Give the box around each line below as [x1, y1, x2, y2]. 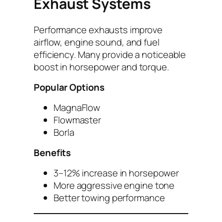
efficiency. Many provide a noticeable [34, 48, 186, 61]
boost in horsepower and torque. [34, 60, 169, 73]
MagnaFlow [54, 101, 101, 114]
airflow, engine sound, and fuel [34, 35, 160, 49]
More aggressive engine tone [54, 178, 175, 192]
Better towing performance [54, 191, 165, 204]
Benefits [34, 146, 71, 160]
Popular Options [34, 81, 105, 94]
